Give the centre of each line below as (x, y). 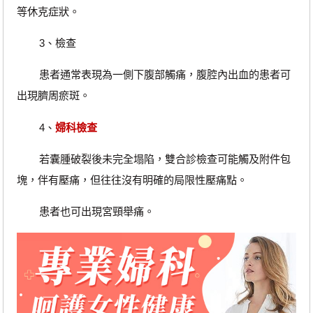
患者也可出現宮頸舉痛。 (85, 211)
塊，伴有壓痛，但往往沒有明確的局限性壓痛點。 (132, 180)
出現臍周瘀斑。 (53, 96)
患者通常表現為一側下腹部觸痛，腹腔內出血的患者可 (153, 75)
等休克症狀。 (48, 12)
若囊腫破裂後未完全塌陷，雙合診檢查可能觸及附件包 (153, 159)
